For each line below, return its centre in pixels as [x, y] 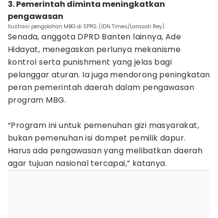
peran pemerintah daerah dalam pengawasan [101, 87]
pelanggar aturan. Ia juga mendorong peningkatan [109, 75]
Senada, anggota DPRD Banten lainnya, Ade [94, 37]
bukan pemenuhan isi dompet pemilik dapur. [97, 138]
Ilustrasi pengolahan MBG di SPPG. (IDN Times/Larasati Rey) [86, 26]
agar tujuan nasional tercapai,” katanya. [87, 163]
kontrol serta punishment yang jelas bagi [90, 62]
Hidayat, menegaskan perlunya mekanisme [94, 49]
